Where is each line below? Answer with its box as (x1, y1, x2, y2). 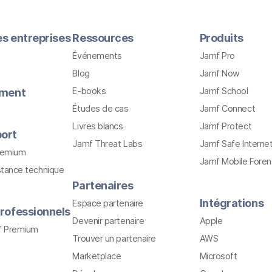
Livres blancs (72, 121, 123, 132)
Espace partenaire (72, 198, 143, 209)
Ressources (72, 32, 134, 45)
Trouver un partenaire (72, 233, 157, 244)
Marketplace (72, 251, 121, 262)
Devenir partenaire (72, 216, 144, 226)
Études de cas (72, 103, 129, 114)
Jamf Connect (199, 103, 256, 114)
